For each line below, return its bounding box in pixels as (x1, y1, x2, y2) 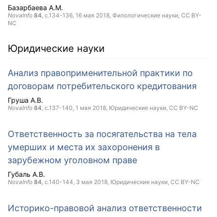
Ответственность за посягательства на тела (8, 129, 197, 139)
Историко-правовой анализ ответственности (8, 203, 202, 213)
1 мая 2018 (76, 104, 106, 111)
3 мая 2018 (76, 178, 108, 186)
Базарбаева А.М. (8, 3, 63, 12)
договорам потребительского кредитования (8, 81, 197, 91)
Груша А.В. (8, 96, 43, 104)
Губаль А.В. (8, 170, 45, 178)
